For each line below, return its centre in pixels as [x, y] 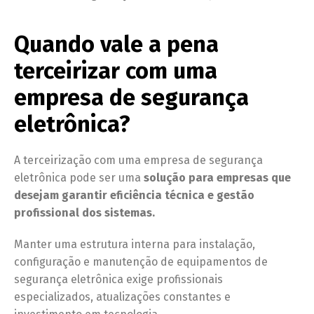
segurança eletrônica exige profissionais [118, 280]
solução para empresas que [217, 178]
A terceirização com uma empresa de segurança [138, 161]
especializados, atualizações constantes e [122, 297]
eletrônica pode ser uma [79, 178]
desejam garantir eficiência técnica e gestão [134, 196]
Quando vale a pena [116, 45]
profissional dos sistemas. [84, 213]
